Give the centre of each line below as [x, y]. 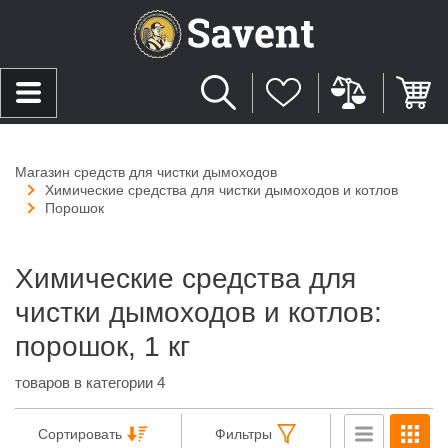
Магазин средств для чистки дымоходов [146, 171]
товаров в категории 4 [90, 382]
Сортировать [80, 433]
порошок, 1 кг [102, 346]
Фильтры [243, 433]
